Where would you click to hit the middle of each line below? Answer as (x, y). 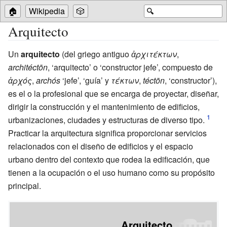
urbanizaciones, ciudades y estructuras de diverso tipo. (106, 120)
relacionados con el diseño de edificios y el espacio (101, 146)
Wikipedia (47, 11)
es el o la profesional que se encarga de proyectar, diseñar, (113, 93)
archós (48, 80)
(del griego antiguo (96, 54)
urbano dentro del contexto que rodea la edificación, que (109, 159)
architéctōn (28, 67)
